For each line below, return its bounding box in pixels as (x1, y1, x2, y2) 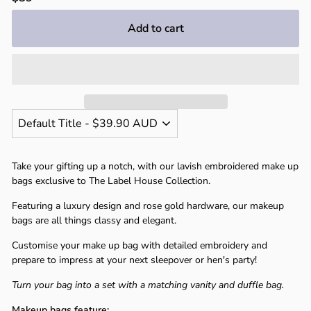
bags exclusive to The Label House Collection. (12, 174, 210, 187)
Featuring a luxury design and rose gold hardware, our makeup (12, 199, 284, 212)
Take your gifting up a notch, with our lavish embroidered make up (12, 160, 299, 173)
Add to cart (127, 21, 184, 36)
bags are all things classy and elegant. (12, 214, 176, 227)
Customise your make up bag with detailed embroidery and (12, 239, 267, 252)
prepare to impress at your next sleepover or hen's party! (12, 253, 257, 267)
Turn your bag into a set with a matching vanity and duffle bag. (12, 278, 284, 292)
